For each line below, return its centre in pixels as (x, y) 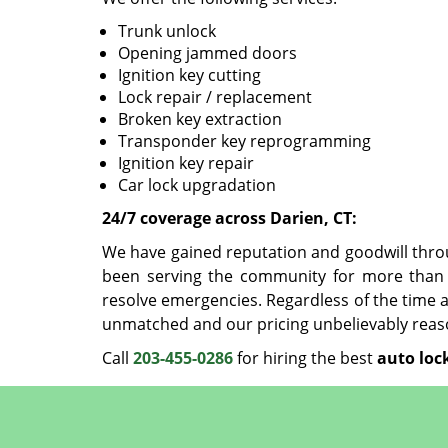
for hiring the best (305, 358)
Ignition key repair (186, 163)
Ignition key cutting (189, 75)
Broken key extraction (200, 119)
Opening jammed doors (207, 53)
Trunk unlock (167, 31)
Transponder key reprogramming (244, 141)
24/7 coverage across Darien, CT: (229, 218)
